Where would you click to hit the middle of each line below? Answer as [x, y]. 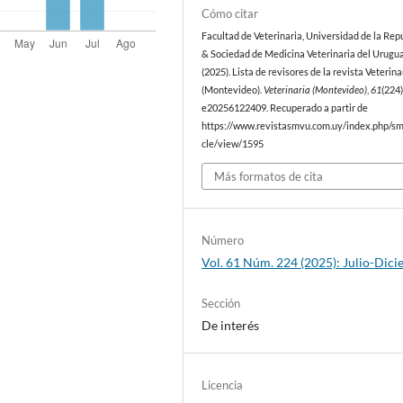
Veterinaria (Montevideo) [316, 90]
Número [223, 240]
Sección [221, 303]
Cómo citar [230, 14]
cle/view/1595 [233, 144]
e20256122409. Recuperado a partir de [285, 108]
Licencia [223, 385]
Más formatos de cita [269, 176]
